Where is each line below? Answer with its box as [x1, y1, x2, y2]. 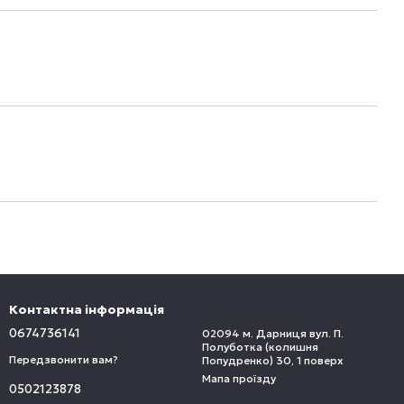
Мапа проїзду [202, 372, 276, 385]
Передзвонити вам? [9, 352, 118, 366]
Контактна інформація [9, 301, 164, 317]
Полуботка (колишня [202, 340, 318, 353]
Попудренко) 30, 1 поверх [202, 353, 343, 367]
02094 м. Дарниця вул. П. [202, 326, 344, 340]
